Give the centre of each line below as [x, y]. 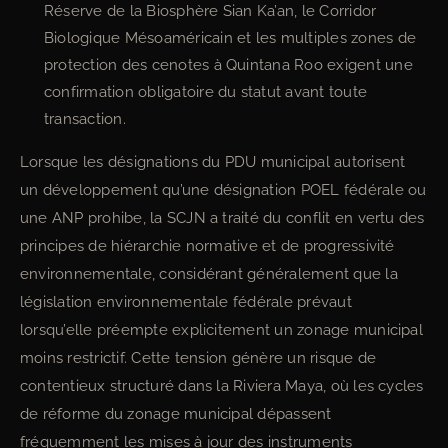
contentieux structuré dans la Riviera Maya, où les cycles [222, 386]
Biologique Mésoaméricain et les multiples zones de [230, 37]
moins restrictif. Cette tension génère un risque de [198, 358]
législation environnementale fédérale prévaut [186, 302]
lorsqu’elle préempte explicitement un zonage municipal [221, 330]
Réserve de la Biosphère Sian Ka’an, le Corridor [210, 10]
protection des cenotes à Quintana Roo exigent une [228, 64]
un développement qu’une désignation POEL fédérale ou [223, 190]
